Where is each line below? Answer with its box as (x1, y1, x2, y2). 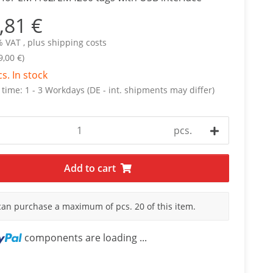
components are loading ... (24, 231, 147, 244)
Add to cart (63, 161, 116, 175)
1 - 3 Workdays (24, 84, 87, 96)
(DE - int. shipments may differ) (87, 84, 214, 96)
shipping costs (47, 37, 107, 48)
